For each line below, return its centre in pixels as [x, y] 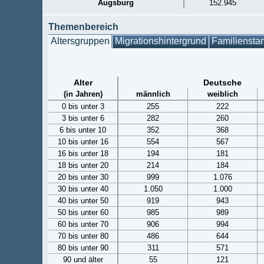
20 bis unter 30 [83, 177]
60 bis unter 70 [83, 224]
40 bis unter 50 [83, 201]
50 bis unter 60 [83, 212]
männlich [153, 94]
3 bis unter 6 [83, 118]
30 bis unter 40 [83, 189]
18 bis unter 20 [83, 165]
